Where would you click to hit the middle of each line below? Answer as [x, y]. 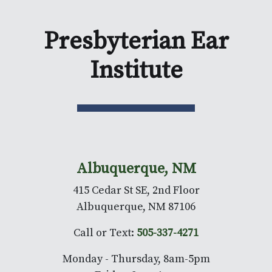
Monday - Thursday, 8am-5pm [136, 259]
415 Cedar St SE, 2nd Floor [136, 190]
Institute [136, 70]
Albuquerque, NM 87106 [136, 206]
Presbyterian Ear [136, 41]
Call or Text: [105, 233]
